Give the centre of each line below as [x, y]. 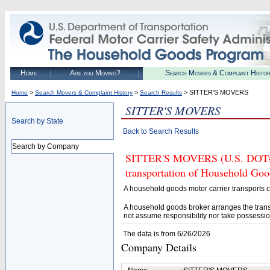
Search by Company [46, 146]
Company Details [159, 247]
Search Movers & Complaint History [84, 93]
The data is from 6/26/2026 [167, 234]
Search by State [37, 121]
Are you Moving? [95, 73]
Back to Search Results [161, 131]
